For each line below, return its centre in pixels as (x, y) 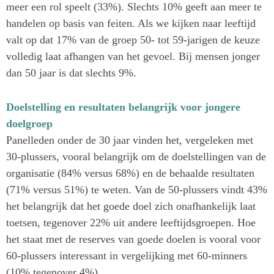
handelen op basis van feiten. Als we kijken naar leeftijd (131, 24)
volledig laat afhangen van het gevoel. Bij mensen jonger (133, 57)
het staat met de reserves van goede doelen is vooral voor (133, 239)
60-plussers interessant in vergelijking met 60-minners (127, 256)
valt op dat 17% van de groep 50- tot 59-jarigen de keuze (133, 40)
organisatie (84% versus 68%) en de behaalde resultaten (130, 173)
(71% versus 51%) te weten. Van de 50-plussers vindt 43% (137, 190)
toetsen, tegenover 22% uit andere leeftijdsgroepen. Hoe (131, 223)
